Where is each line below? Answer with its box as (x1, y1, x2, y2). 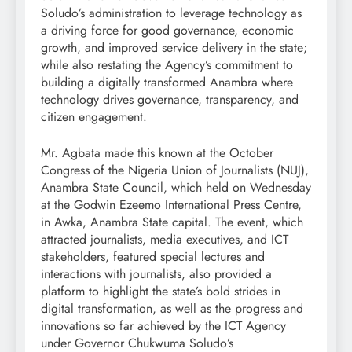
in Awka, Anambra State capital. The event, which (41, 213, 303, 232)
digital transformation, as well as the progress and (41, 299, 303, 318)
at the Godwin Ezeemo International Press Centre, (41, 196, 302, 214)
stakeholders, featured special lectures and (41, 247, 265, 266)
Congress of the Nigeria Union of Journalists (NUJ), (41, 161, 309, 180)
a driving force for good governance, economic (41, 21, 294, 40)
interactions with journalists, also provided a (41, 265, 272, 284)
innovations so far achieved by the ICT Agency (41, 317, 286, 335)
